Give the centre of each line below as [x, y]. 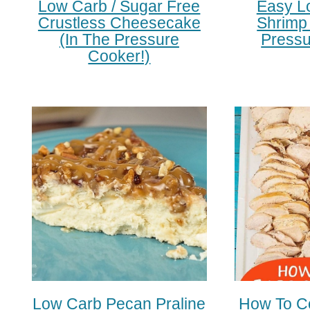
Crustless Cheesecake [119, 22]
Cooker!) [119, 56]
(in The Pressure [119, 39]
